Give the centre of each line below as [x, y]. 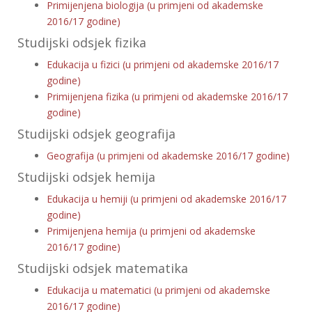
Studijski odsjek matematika [103, 268]
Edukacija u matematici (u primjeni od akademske [158, 290]
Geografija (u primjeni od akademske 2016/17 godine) [168, 156]
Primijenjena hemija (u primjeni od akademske [151, 231]
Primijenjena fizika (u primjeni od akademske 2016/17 [167, 96]
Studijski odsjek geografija [96, 134]
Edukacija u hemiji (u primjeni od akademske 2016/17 [166, 199]
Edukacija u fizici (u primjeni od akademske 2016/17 [163, 64]
